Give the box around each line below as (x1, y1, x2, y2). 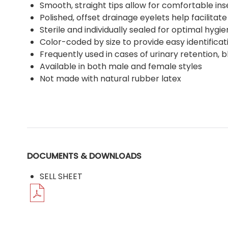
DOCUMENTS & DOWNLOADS (26, 150, 141, 162)
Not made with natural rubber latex (39, 72, 181, 84)
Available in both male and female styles (39, 60, 204, 72)
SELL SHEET (39, 170, 82, 183)
